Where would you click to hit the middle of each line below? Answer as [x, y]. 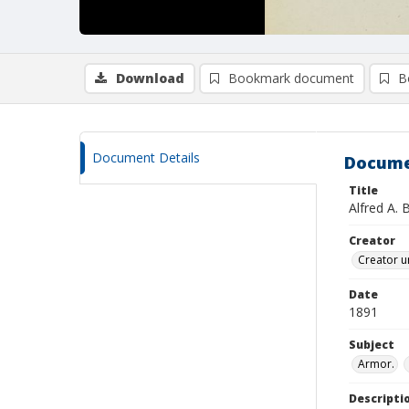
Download [150, 78]
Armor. [376, 364]
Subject [372, 345]
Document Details [146, 157]
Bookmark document [291, 78]
